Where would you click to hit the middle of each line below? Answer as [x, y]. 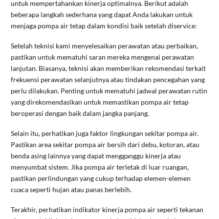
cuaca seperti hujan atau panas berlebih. [71, 190]
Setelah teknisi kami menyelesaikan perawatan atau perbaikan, [105, 46]
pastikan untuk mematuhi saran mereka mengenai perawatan [103, 57]
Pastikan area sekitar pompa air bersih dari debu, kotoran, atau [105, 145]
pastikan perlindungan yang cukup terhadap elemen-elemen [101, 178]
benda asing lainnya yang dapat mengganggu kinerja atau [96, 156]
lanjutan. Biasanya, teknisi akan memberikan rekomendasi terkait [109, 68]
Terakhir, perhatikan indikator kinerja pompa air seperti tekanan [107, 210]
